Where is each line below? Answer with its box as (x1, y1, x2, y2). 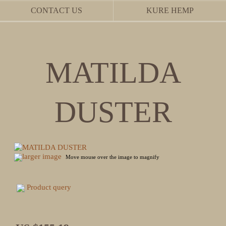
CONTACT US (31, 6, 82, 15)
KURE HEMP (146, 6, 194, 15)
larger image (22, 152, 62, 160)
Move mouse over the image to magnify (66, 154, 159, 160)
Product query (27, 183, 71, 191)
